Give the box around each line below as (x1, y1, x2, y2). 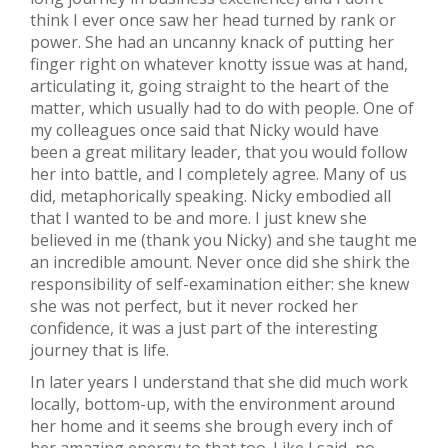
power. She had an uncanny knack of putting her (30, 31, 394, 54)
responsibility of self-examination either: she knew (30, 273, 409, 296)
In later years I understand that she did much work (30, 371, 408, 394)
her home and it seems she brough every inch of (30, 415, 393, 438)
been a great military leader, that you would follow (30, 141, 407, 164)
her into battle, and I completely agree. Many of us (30, 163, 407, 186)
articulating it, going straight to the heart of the (30, 75, 389, 98)
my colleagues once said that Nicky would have (30, 119, 379, 142)
